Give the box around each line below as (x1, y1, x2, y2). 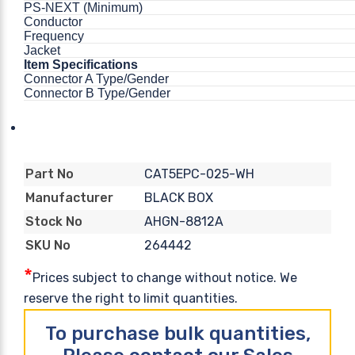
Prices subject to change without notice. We (32, 269, 297, 285)
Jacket (24, 43, 60, 57)
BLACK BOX (143, 189, 213, 205)
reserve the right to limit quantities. (24, 290, 238, 306)
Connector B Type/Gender (24, 86, 170, 100)
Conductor (24, 14, 82, 29)
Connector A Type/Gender (24, 71, 169, 86)
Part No (25, 166, 74, 182)
